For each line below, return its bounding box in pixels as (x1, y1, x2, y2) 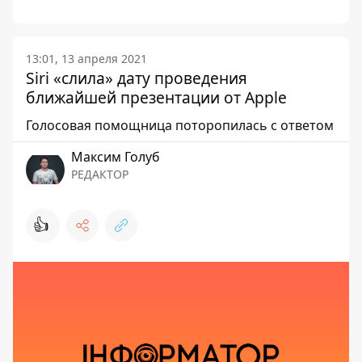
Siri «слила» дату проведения (26, 67, 247, 89)
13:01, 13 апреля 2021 (26, 51, 147, 66)
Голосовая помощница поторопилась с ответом (26, 116, 334, 134)
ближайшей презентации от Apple (26, 86, 287, 108)
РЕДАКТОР (71, 166, 128, 182)
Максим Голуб (71, 148, 160, 166)
